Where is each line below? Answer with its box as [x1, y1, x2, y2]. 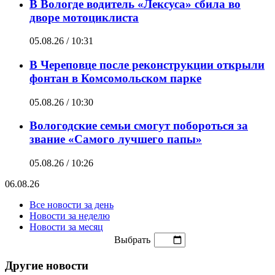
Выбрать [114, 234, 150, 246]
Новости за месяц [29, 222, 103, 233]
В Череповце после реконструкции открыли [29, 58, 265, 71]
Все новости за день [29, 199, 114, 211]
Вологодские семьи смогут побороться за [29, 119, 248, 133]
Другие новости [5, 258, 88, 272]
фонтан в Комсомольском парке [29, 71, 201, 85]
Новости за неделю [29, 211, 110, 222]
